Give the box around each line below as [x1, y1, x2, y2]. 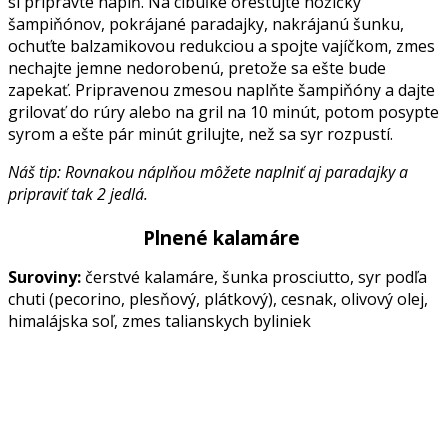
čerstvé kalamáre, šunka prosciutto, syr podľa [81, 265, 427, 288]
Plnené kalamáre [143, 224, 305, 250]
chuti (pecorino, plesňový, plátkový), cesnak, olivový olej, [8, 287, 428, 310]
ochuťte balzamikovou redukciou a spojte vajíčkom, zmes [8, 34, 435, 57]
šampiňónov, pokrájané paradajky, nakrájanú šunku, [8, 12, 404, 35]
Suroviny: [8, 265, 81, 288]
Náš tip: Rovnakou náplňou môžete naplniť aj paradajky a [8, 160, 408, 183]
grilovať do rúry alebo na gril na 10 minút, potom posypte [8, 100, 439, 123]
